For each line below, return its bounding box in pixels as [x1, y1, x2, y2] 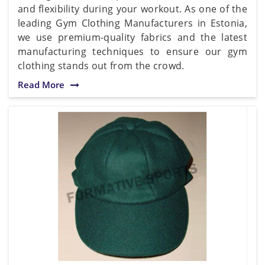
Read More [18, 78, 64, 91]
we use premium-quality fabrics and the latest [18, 30, 247, 44]
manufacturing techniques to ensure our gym [18, 44, 247, 58]
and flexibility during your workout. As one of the [18, 2, 247, 15]
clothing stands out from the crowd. [18, 59, 185, 72]
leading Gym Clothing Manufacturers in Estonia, [18, 16, 247, 30]
